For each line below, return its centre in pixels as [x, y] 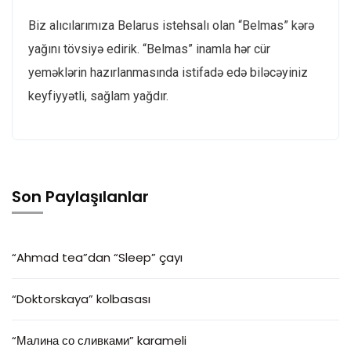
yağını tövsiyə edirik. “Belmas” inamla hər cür [149, 49]
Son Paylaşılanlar [80, 197]
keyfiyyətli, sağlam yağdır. [98, 96]
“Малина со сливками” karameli [99, 340]
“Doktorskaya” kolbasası [81, 299]
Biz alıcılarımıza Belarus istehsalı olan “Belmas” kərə [171, 25]
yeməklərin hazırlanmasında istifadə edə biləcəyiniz [168, 72]
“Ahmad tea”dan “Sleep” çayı [97, 257]
